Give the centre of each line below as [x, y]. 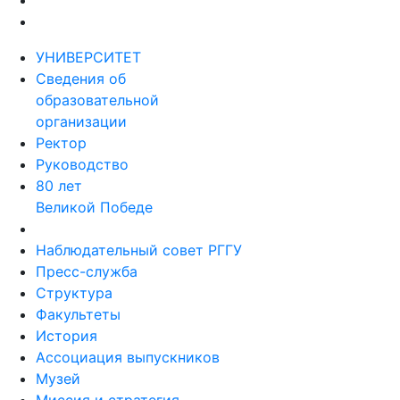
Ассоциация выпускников [128, 357]
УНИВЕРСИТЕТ [88, 57]
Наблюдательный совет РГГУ [139, 250]
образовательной [97, 100]
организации [81, 121]
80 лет [59, 186]
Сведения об [81, 79]
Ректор [61, 143]
